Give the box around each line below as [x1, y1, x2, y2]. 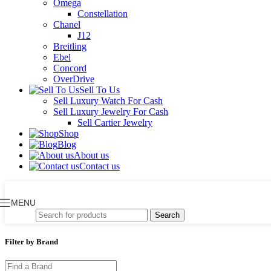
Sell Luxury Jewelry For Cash [53, 106, 168, 117]
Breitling [53, 41, 87, 51]
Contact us [79, 161, 120, 171]
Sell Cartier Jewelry [77, 117, 152, 128]
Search [155, 210, 180, 220]
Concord [53, 63, 87, 73]
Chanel [53, 19, 80, 30]
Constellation [77, 8, 128, 19]
